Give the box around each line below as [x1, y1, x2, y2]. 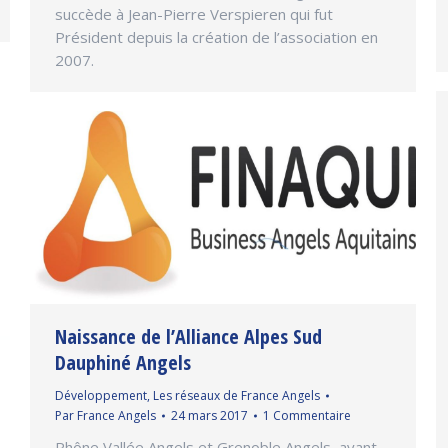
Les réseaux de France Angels [153, 387, 320, 405]
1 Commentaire [263, 407, 351, 425]
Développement [55, 387, 147, 405]
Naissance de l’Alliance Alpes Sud [55, 323, 322, 351]
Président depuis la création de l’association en [55, 26, 378, 47]
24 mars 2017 [171, 407, 248, 425]
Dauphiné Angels [55, 349, 191, 377]
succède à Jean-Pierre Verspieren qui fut [55, 3, 333, 24]
